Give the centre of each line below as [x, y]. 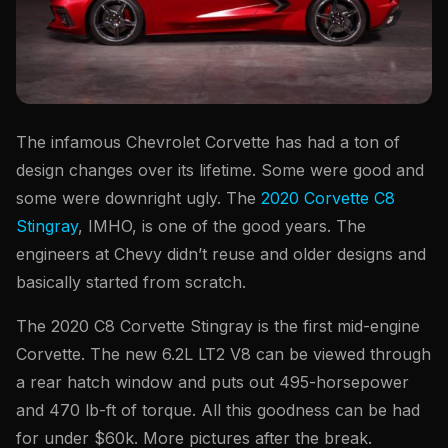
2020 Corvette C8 [325, 198]
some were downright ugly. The [136, 198]
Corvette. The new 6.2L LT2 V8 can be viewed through [223, 354]
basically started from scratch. [131, 282]
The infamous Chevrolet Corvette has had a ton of [208, 142]
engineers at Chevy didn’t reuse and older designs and [221, 254]
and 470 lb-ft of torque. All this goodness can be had [218, 410]
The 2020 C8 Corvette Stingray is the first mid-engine [218, 326]
